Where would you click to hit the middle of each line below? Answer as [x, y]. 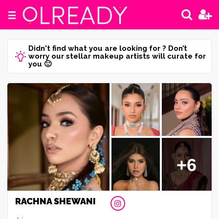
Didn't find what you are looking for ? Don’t [108, 48]
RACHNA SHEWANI [55, 201]
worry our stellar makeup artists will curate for [117, 56]
